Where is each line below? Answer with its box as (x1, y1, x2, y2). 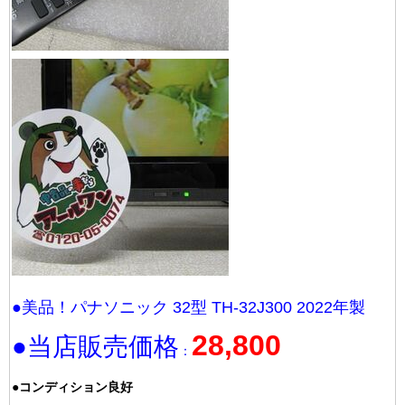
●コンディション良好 (12, 381, 133, 395)
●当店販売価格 (12, 332, 179, 361)
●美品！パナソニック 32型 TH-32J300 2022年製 (12, 298, 365, 317)
